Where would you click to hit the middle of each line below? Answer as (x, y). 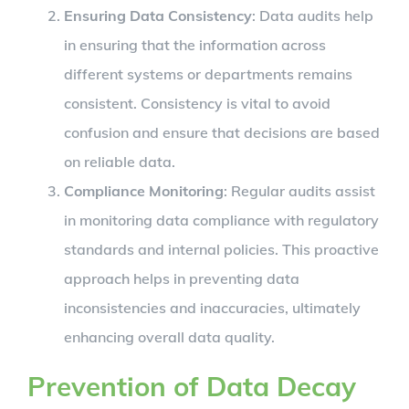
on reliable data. (120, 161)
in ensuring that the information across (195, 44)
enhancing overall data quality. (169, 336)
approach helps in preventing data (182, 278)
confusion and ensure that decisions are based (222, 132)
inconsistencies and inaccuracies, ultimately (212, 307)
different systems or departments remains (208, 73)
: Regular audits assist (299, 190)
